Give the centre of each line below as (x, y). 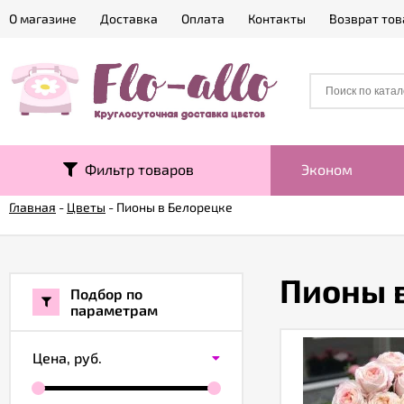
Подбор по (106, 294)
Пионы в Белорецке (174, 207)
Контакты (277, 18)
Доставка (129, 18)
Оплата (203, 18)
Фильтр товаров (136, 169)
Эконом (327, 169)
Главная (32, 207)
